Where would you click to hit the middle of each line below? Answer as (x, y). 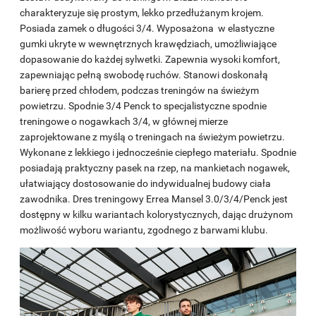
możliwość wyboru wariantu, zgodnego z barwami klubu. (144, 230)
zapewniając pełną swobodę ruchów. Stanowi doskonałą (144, 74)
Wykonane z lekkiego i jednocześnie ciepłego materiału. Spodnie (158, 152)
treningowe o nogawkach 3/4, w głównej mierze (124, 121)
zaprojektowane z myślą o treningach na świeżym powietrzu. (152, 136)
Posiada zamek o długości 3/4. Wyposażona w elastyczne (147, 28)
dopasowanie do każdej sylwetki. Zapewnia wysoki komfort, (150, 59)
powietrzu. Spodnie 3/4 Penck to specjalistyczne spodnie (143, 105)
